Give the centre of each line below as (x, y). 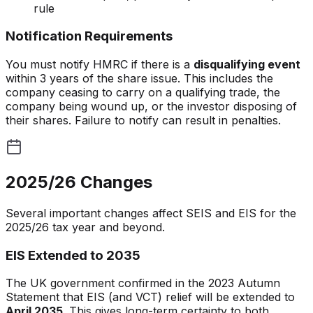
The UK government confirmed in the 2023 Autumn (143, 283)
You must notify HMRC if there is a (98, 65)
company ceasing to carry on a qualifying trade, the (143, 93)
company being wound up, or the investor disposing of (151, 107)
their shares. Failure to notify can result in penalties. (143, 121)
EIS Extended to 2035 (73, 255)
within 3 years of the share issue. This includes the (139, 79)
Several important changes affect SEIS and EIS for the (151, 213)
